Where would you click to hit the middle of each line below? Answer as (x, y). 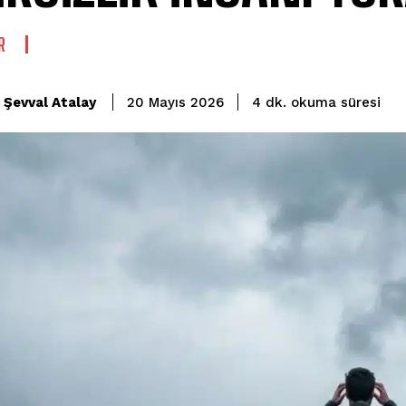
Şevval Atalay (50, 102)
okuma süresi (336, 102)
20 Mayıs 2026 (175, 103)
